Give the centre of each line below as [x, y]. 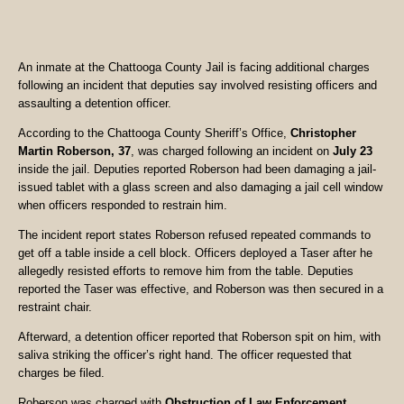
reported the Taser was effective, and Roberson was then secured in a [201, 289]
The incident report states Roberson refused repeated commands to [194, 235]
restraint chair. [55, 308]
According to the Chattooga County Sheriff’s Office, [154, 133]
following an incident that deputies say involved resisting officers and [197, 86]
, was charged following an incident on [232, 151]
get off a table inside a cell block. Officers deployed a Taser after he [195, 253]
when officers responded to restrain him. [123, 206]
